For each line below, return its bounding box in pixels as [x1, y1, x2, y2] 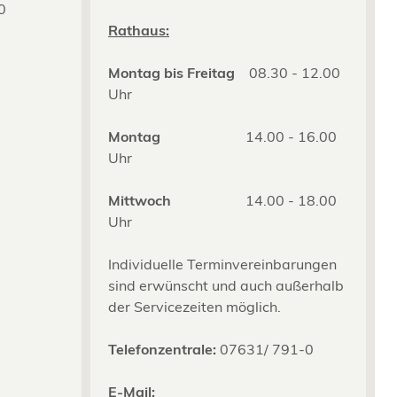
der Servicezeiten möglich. [108, 297, 281, 315]
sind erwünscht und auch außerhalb [108, 276, 344, 294]
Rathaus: [108, 20, 169, 39]
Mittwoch [108, 191, 185, 209]
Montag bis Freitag [108, 63, 249, 82]
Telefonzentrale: [108, 339, 216, 358]
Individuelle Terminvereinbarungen [108, 254, 337, 273]
